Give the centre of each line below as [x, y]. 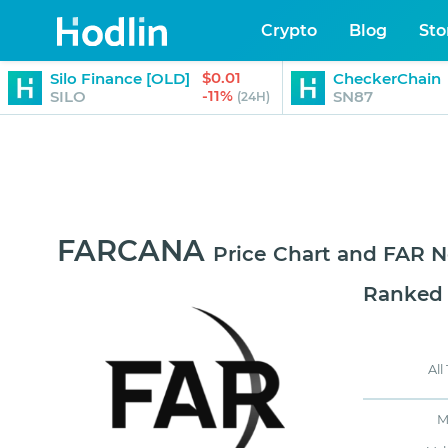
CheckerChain [387, 78]
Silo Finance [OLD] [120, 78]
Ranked [403, 294]
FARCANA [131, 251]
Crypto [289, 30]
